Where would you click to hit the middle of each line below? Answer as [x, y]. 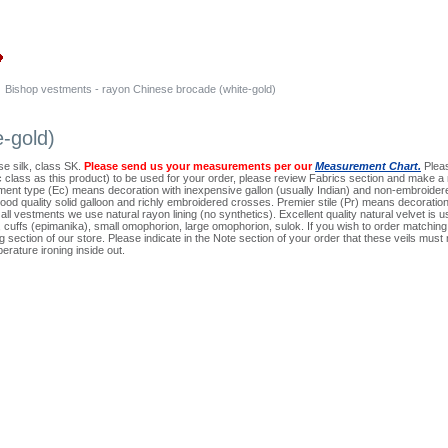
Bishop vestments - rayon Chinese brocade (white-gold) [140, 89]
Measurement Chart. [368, 166]
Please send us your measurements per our [199, 166]
